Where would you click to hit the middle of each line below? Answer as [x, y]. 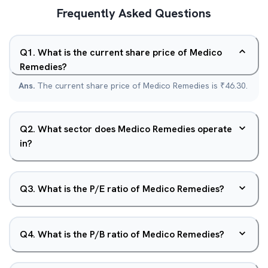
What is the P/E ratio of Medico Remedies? [131, 189]
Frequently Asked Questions [134, 13]
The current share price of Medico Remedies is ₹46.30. [142, 86]
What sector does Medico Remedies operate [135, 129]
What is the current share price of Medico [130, 52]
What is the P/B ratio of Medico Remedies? [131, 234]
